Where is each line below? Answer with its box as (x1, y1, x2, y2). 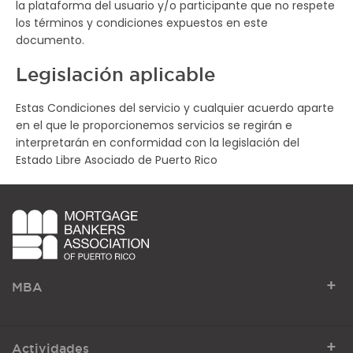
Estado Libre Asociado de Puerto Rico (16, 152, 217, 168)
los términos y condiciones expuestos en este (16, 15, 268, 31)
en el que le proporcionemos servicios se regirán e (16, 117, 292, 133)
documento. (16, 32, 84, 48)
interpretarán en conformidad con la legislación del (16, 135, 299, 150)
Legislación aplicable (16, 64, 215, 84)
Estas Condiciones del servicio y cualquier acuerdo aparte (16, 100, 334, 116)
